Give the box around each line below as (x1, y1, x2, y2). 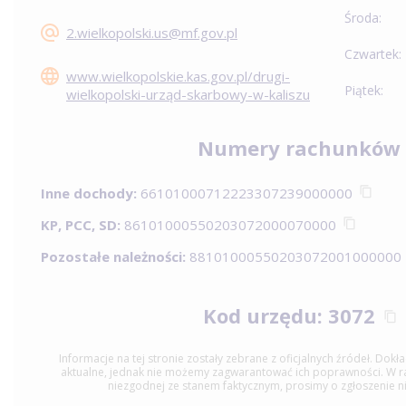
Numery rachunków (198, 134, 401, 161)
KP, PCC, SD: (41, 216, 121, 234)
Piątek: (344, 82, 383, 99)
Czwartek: (344, 45, 401, 63)
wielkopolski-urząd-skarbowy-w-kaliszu (66, 85, 310, 103)
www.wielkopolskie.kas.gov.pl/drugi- (66, 67, 290, 85)
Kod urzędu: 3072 (202, 302, 381, 329)
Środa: (344, 9, 382, 26)
